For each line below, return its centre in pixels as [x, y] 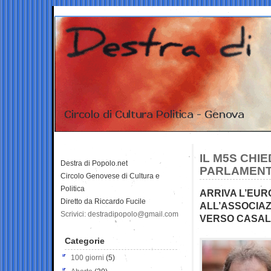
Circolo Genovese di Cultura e [110, 176]
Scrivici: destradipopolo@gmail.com [119, 214]
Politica [73, 188]
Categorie [85, 240]
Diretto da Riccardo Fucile [103, 201]
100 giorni [87, 257]
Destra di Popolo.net [94, 163]
